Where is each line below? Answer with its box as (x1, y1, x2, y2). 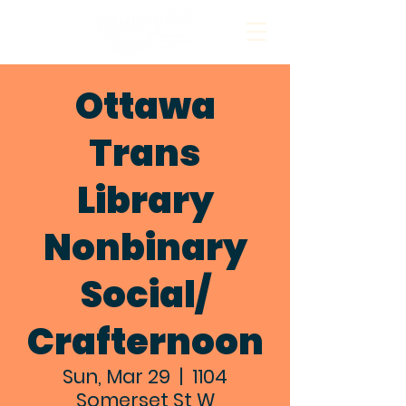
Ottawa (74, 81, 216, 131)
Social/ (80, 269, 210, 320)
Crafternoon (26, 316, 264, 367)
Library (76, 175, 214, 226)
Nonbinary (43, 222, 247, 273)
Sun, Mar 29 (63, 363, 170, 390)
